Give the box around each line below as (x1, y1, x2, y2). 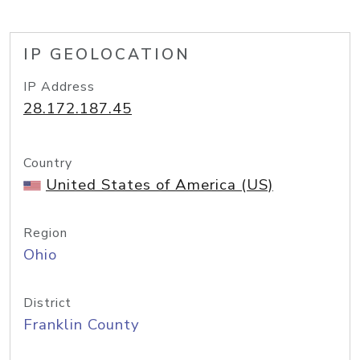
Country (23, 154, 72, 172)
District (23, 294, 72, 312)
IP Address (23, 78, 95, 96)
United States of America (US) (46, 174, 273, 195)
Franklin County (23, 314, 140, 335)
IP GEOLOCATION (23, 44, 190, 65)
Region (23, 224, 67, 242)
